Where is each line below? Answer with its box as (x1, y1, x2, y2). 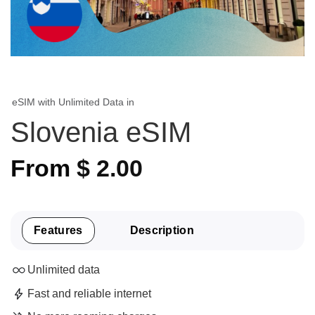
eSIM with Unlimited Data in (12, 96, 134, 108)
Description (129, 224, 195, 237)
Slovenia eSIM (11, 117, 191, 148)
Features (34, 224, 83, 237)
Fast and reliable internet (27, 287, 151, 300)
